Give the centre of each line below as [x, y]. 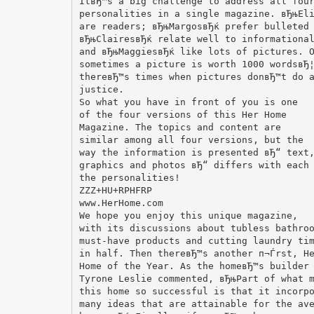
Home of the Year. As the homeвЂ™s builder [194, 266]
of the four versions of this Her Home [183, 114]
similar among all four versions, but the [191, 139]
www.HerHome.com [121, 203]
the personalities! [129, 177]
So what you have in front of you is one [188, 102]
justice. [101, 89]
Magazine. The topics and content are [180, 127]
